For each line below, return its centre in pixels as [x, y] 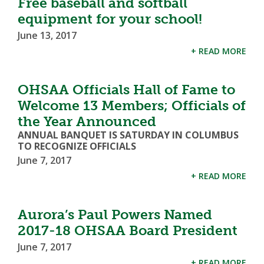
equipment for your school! [110, 19]
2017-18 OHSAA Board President [128, 230]
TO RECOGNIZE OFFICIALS [77, 146]
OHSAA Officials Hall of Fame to [126, 89]
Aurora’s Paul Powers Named [115, 214]
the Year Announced [87, 121]
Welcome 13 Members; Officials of [132, 105]
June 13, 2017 [47, 35]
